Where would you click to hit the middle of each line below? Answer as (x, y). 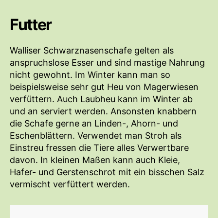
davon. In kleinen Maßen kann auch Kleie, (95, 160)
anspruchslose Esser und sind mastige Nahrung (107, 62)
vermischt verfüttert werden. (70, 184)
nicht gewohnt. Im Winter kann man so (90, 74)
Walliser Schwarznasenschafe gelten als (92, 50)
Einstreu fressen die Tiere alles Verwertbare (99, 147)
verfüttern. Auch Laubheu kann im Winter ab (101, 99)
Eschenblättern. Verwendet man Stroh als (96, 135)
